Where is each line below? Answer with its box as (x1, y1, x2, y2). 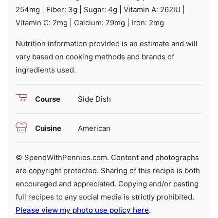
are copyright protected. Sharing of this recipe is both (16, 166, 200, 176)
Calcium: (74, 18, 106, 28)
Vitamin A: (124, 5, 160, 15)
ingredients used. (16, 65, 76, 75)
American (78, 124, 110, 133)
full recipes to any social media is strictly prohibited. (16, 192, 194, 202)
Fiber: (46, 5, 68, 15)
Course (35, 94, 60, 104)
